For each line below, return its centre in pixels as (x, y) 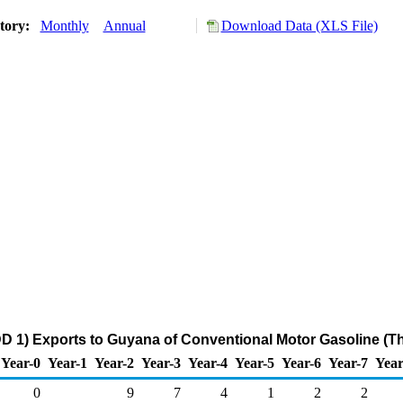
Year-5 (255, 363)
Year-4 (208, 363)
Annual (124, 26)
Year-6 (301, 363)
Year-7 (348, 363)
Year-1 (67, 363)
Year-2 (114, 363)
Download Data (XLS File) (299, 26)
